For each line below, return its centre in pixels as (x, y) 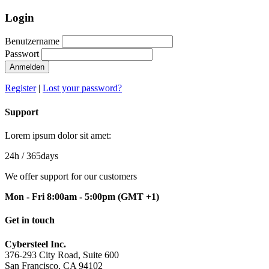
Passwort (22, 54)
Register (20, 88)
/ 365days (39, 156)
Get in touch (30, 220)
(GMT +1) (138, 196)
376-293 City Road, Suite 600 (62, 255)
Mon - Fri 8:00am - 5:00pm (61, 196)
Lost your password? (82, 88)
